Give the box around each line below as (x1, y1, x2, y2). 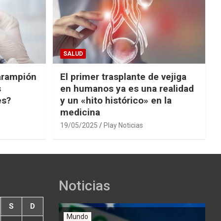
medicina (60, 107, 100, 118)
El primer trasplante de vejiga (60, 71, 186, 83)
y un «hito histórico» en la (60, 95, 172, 107)
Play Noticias (103, 121, 143, 130)
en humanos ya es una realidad (60, 83, 194, 95)
